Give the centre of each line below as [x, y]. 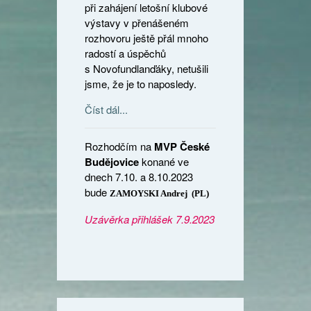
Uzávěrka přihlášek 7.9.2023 [150, 219]
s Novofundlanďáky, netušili [147, 69]
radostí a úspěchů [126, 53]
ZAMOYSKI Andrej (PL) [160, 194]
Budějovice [114, 162]
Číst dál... [107, 110]
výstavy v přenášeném [137, 23]
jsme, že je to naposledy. [141, 84]
